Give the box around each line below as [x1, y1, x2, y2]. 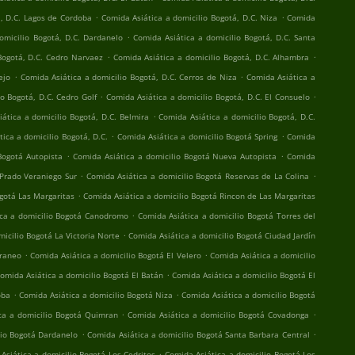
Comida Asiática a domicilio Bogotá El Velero [29, 250, 201, 261]
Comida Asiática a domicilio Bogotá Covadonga [128, 309, 310, 320]
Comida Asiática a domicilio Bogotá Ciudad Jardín [128, 230, 315, 241]
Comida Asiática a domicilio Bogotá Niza [18, 289, 173, 300]
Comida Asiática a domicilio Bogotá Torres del [137, 210, 316, 221]
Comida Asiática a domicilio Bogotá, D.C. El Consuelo [105, 91, 310, 102]
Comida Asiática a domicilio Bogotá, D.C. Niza [101, 12, 278, 23]
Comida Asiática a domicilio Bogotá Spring [116, 131, 278, 142]
